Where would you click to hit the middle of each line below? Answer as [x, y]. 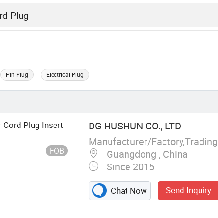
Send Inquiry [189, 190]
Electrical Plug [65, 74]
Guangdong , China [146, 154]
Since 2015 [129, 167]
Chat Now [128, 191]
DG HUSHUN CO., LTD [135, 126]
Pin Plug [17, 74]
